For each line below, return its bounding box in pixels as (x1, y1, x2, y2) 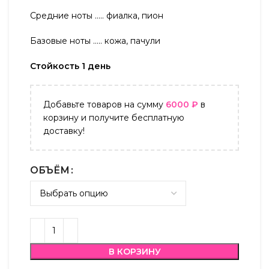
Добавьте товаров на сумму (43, 99, 166, 110)
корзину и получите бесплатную (43, 112, 184, 123)
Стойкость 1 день (30, 61, 110, 71)
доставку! (43, 125, 85, 136)
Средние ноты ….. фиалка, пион (30, 10, 163, 21)
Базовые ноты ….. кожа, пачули (30, 35, 160, 46)
